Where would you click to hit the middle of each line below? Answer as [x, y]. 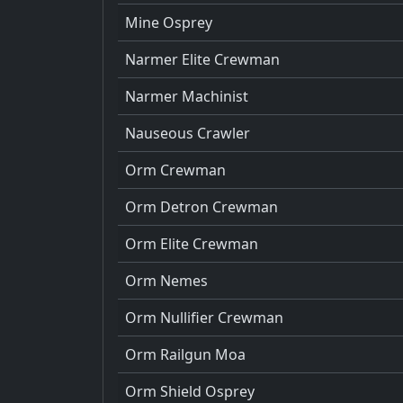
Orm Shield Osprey [190, 391]
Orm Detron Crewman [201, 206]
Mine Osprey [169, 22]
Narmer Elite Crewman [202, 59]
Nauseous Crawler [188, 133]
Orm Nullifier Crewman [204, 317]
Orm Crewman [175, 170]
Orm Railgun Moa [185, 354]
